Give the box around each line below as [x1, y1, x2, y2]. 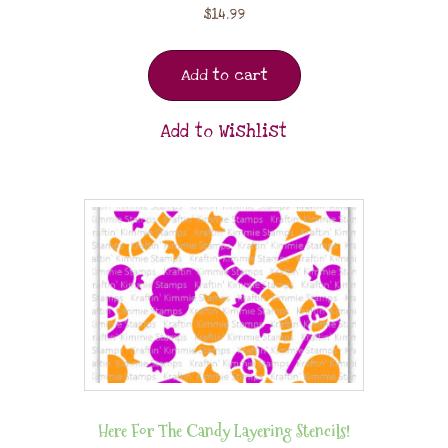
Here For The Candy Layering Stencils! [98, 418, 350, 444]
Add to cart [180, 65, 268, 86]
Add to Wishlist [161, 120, 287, 144]
